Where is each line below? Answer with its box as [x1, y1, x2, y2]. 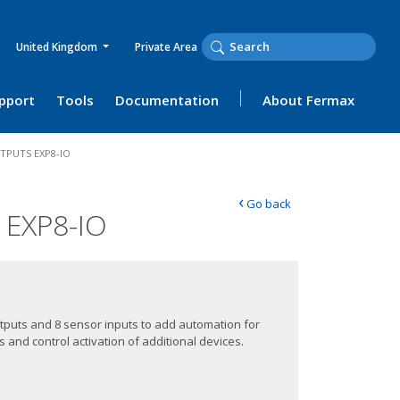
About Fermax [262, 91, 354, 109]
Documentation [115, 91, 219, 109]
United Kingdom [15, 39, 100, 54]
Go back [244, 196, 291, 212]
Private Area [135, 39, 197, 54]
